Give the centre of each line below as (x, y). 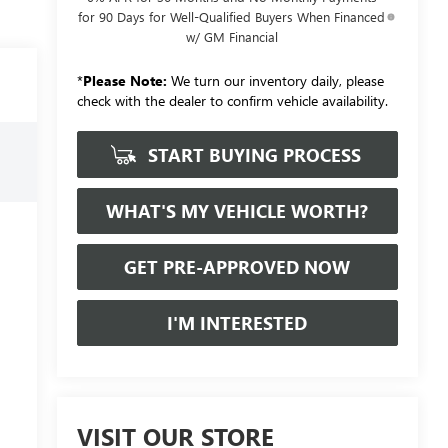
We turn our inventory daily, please (275, 80)
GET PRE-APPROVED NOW (237, 266)
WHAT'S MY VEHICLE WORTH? (237, 210)
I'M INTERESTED (237, 322)
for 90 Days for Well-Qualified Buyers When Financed (232, 16)
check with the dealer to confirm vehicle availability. (232, 100)
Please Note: (124, 80)
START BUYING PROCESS (252, 154)
